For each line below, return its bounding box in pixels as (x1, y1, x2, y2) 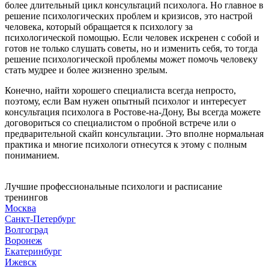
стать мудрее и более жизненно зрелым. (5, 64, 168, 75)
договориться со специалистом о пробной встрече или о (5, 117, 236, 128)
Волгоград (5, 224, 48, 235)
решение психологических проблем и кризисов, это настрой (5, 10, 253, 21)
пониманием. (5, 150, 59, 160)
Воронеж (5, 235, 42, 246)
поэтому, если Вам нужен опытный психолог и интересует (5, 95, 246, 106)
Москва (5, 202, 36, 213)
